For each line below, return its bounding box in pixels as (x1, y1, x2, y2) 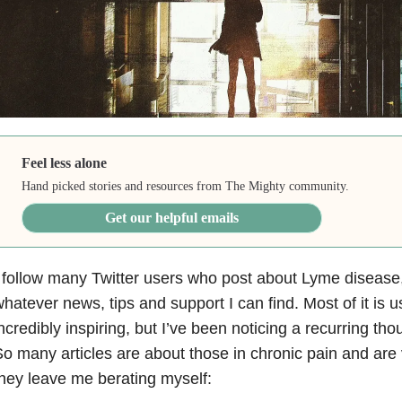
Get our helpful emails (105, 210, 240, 226)
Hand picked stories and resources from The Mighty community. (22, 179, 350, 194)
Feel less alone (22, 155, 108, 171)
